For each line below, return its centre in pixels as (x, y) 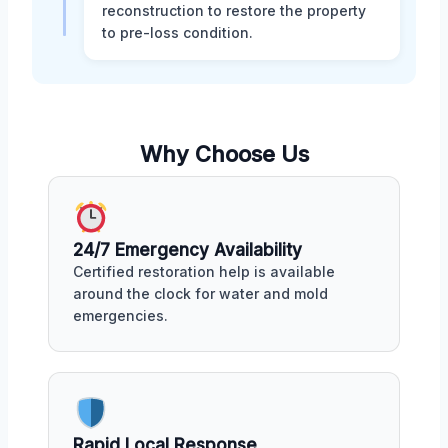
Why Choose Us (224, 153)
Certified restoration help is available (204, 271)
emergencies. (120, 315)
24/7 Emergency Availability (187, 249)
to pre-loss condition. (177, 32)
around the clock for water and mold (200, 293)
